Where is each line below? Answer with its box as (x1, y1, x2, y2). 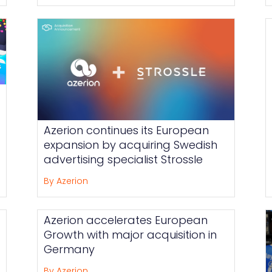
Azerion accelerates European (44, 212, 208, 228)
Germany (44, 241, 95, 257)
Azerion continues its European (44, 122, 209, 138)
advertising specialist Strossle (44, 151, 203, 167)
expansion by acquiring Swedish (44, 137, 218, 152)
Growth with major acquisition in (44, 226, 217, 242)
